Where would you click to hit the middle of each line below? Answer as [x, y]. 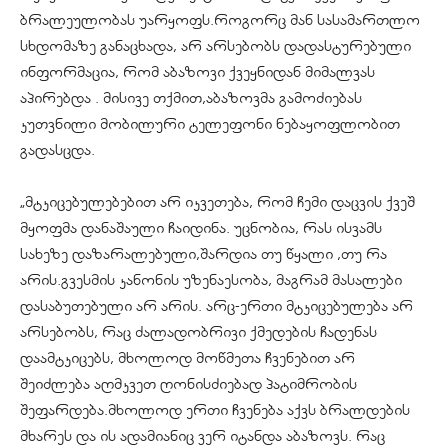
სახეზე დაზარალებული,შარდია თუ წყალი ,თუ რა [203, 253]
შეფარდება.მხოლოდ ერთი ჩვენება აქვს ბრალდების [215, 409]
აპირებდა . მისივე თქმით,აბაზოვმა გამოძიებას [191, 97]
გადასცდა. [57, 149]
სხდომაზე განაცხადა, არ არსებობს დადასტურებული [215, 45]
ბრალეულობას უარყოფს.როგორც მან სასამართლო [220, 19]
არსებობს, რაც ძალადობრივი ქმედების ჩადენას [198, 331]
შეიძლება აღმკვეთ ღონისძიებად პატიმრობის [188, 383]
